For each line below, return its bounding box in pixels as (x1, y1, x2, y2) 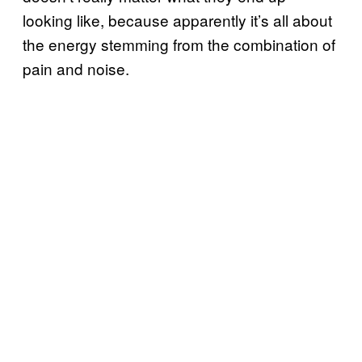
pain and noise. (23, 57, 129, 79)
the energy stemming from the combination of (23, 32, 335, 55)
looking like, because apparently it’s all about (23, 8, 332, 31)
